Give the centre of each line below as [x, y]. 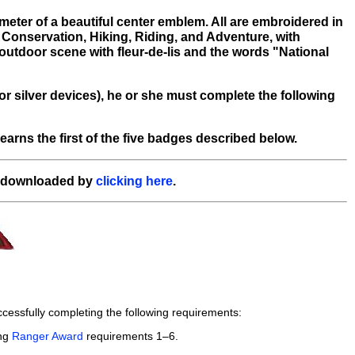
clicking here [134, 180]
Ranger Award [48, 336]
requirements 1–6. [131, 336]
